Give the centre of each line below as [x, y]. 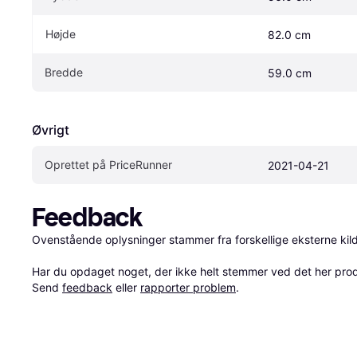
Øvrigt [51, 129]
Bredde [64, 72]
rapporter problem [188, 287]
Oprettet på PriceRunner [108, 164]
